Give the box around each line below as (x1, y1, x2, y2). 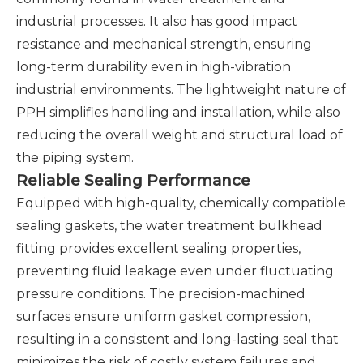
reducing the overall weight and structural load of (16, 127, 343, 143)
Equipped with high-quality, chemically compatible (16, 195, 346, 211)
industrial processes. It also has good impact (16, 14, 297, 29)
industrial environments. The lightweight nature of (16, 82, 346, 97)
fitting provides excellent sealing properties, (16, 241, 301, 256)
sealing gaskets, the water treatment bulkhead (16, 218, 322, 233)
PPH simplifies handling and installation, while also (16, 105, 340, 120)
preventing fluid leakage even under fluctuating (16, 263, 334, 279)
